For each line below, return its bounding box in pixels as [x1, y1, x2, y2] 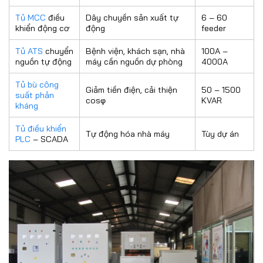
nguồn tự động [15, 56, 72, 67]
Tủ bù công [15, 79, 59, 90]
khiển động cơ [15, 23, 69, 33]
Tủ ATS [15, 46, 43, 56]
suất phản [15, 90, 54, 100]
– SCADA [31, 134, 68, 144]
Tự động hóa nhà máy [86, 129, 170, 139]
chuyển [43, 46, 73, 56]
